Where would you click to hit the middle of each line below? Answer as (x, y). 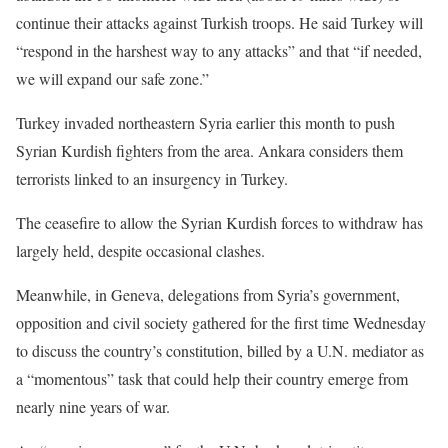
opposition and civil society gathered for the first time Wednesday (221, 322)
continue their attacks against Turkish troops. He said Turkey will (219, 22)
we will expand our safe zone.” (112, 78)
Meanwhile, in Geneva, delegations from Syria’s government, (208, 294)
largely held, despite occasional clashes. (140, 250)
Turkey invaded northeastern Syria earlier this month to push (205, 122)
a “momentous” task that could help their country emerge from (212, 378)
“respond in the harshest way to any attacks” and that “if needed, (219, 50)
